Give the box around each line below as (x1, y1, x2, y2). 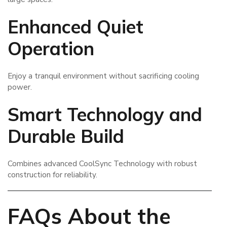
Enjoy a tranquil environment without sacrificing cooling (8, 70, 199, 81)
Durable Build (8, 125, 124, 148)
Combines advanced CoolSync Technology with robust (8, 159, 197, 169)
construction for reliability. (8, 170, 97, 180)
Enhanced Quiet (8, 15, 143, 39)
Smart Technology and (8, 103, 202, 126)
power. (8, 82, 32, 92)
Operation (8, 37, 94, 60)
